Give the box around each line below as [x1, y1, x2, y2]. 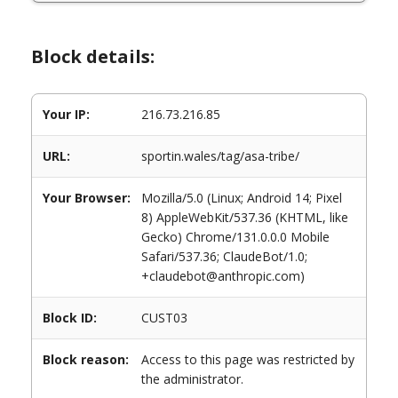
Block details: [31, 44, 155, 68]
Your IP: [43, 106, 90, 123]
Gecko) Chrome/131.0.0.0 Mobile [141, 228, 330, 245]
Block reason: [43, 351, 129, 368]
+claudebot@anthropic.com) [141, 267, 305, 284]
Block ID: [43, 309, 97, 326]
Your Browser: [43, 189, 131, 206]
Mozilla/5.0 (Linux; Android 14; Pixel [141, 189, 342, 206]
